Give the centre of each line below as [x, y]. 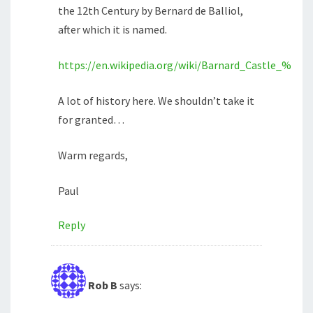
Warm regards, [93, 155]
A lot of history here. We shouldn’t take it [156, 101]
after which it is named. [112, 30]
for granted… [91, 120]
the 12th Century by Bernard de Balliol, [151, 11]
